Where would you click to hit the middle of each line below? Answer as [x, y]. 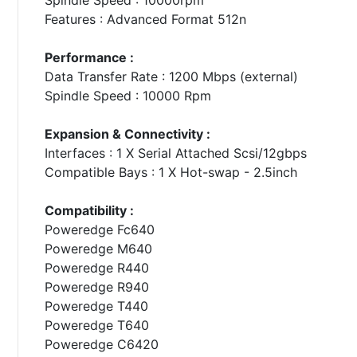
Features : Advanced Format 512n [145, 19]
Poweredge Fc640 [99, 229]
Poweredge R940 [96, 286]
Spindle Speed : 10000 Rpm [127, 95]
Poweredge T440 [96, 306]
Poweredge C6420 [101, 344]
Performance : [89, 57]
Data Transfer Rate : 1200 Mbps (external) [171, 76]
